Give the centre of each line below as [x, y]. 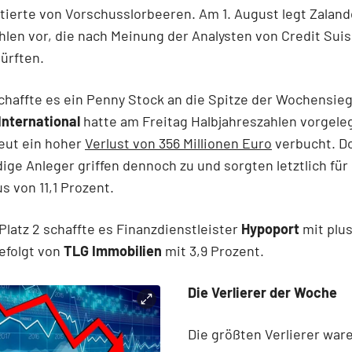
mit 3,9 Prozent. [214, 250]
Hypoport [272, 228]
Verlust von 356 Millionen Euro [178, 143]
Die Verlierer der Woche [264, 292]
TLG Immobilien [113, 250]
